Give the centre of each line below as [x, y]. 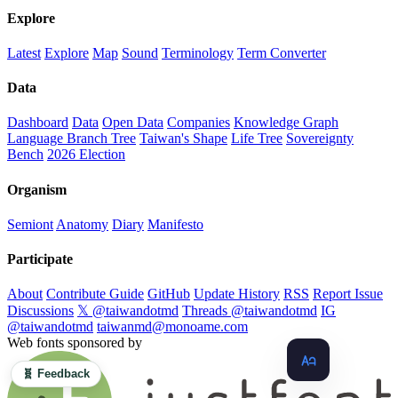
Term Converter [282, 52]
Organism [37, 189]
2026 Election [86, 155]
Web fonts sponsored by [75, 343]
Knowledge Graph [286, 123]
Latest [24, 52]
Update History [237, 294]
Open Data [133, 123]
